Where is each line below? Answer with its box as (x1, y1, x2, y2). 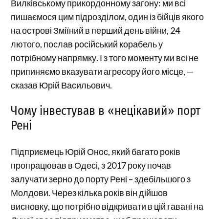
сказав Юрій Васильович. (11, 80, 112, 91)
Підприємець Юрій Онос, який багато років (11, 146, 181, 157)
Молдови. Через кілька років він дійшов (11, 187, 168, 198)
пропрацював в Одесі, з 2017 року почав (11, 160, 172, 171)
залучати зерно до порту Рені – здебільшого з (11, 174, 191, 185)
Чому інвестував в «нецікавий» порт (11, 103, 201, 119)
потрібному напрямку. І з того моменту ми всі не (11, 52, 199, 64)
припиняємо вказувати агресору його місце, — (11, 66, 194, 77)
